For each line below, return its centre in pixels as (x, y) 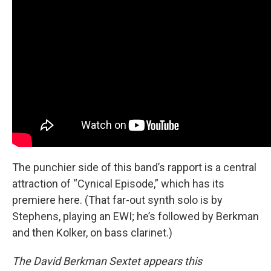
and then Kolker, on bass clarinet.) (92, 233)
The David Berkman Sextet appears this (107, 261)
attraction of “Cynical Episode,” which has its (118, 184)
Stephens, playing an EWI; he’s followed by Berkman (135, 217)
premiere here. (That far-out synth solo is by (117, 200)
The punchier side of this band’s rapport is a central (134, 168)
